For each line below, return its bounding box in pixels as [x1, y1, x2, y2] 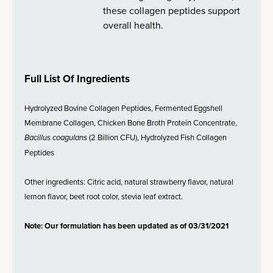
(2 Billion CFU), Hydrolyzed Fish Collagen [87, 132, 227, 143]
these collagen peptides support [103, 4, 241, 17]
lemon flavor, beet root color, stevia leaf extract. [24, 191, 183, 202]
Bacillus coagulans [24, 132, 87, 143]
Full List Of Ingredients [24, 71, 130, 86]
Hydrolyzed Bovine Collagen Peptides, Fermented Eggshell [24, 102, 222, 113]
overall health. [103, 18, 164, 32]
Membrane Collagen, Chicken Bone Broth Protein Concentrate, [24, 117, 237, 128]
